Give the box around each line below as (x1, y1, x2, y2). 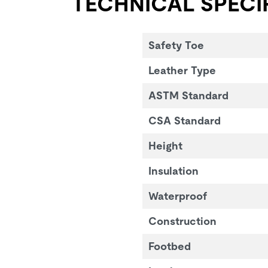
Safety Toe (148, 38, 204, 51)
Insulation (148, 164, 199, 177)
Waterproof (148, 189, 207, 202)
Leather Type (148, 63, 216, 77)
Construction (148, 214, 217, 227)
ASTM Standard (148, 89, 229, 102)
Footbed (148, 239, 191, 252)
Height (148, 139, 182, 152)
